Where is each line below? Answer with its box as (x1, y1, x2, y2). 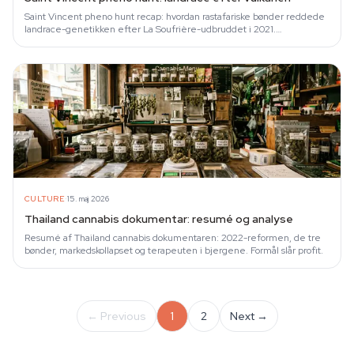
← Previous (86, 309, 146, 323)
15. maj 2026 (66, 193, 109, 204)
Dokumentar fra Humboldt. (24, 36, 139, 48)
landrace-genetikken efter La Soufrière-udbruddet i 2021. (24, 23, 276, 36)
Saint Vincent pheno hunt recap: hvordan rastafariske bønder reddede (24, 10, 325, 23)
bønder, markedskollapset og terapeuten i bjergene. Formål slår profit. (24, 244, 323, 257)
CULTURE (24, 193, 65, 204)
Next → (229, 309, 268, 323)
